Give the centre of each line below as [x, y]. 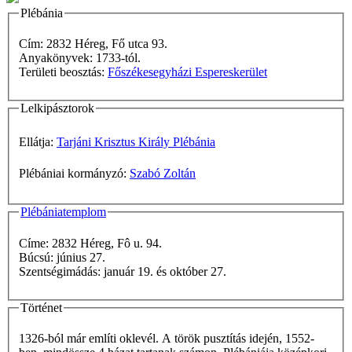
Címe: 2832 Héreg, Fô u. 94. [90, 243]
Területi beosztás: [63, 72]
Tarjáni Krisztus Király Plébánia [136, 142]
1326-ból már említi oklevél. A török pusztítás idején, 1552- [167, 339]
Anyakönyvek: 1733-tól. [118, 58]
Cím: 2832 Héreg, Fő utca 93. [93, 44]
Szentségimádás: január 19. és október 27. [165, 271]
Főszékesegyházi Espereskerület [187, 72]
